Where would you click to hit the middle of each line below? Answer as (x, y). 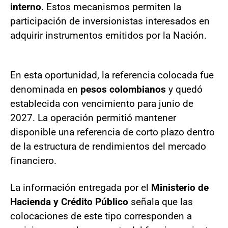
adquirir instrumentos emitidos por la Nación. (108, 35)
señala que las (161, 202)
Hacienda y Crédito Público (69, 202)
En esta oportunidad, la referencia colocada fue (112, 75)
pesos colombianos (123, 89)
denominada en (45, 89)
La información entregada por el (81, 188)
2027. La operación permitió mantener (93, 118)
